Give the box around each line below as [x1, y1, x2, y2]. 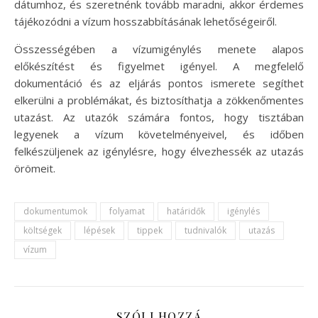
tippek [137, 224, 163, 236]
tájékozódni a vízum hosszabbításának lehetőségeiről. [14, 13, 277, 28]
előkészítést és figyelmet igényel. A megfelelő [14, 58, 304, 73]
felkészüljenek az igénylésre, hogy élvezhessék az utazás [14, 143, 304, 158]
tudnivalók [185, 224, 226, 236]
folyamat [109, 204, 145, 217]
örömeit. [14, 160, 55, 175]
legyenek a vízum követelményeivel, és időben [14, 126, 304, 141]
